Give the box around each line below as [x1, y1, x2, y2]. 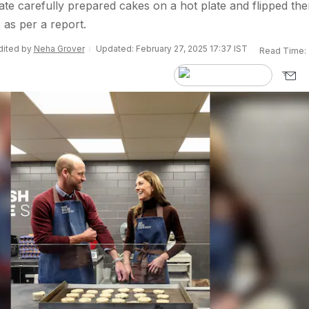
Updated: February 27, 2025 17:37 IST [95, 43, 248, 54]
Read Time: [259, 46, 306, 56]
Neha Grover [33, 43, 85, 54]
